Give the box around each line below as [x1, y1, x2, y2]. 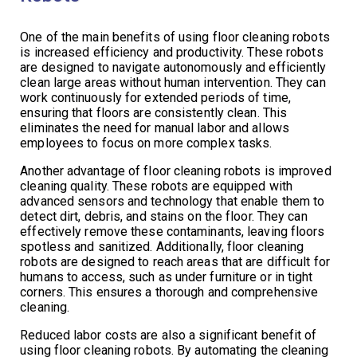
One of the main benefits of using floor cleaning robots [20, 29, 330, 45]
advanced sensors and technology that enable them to [20, 193, 325, 209]
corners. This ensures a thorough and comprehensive [20, 284, 319, 300]
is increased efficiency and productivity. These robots [20, 44, 324, 60]
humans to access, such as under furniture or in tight [20, 269, 313, 284]
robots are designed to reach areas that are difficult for [20, 253, 330, 269]
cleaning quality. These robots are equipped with [20, 178, 293, 194]
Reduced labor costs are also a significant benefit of [20, 327, 317, 343]
